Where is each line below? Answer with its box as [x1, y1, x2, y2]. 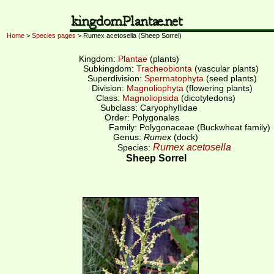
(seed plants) [204, 73, 257, 83]
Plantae [118, 54, 147, 64]
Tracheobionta [136, 64, 192, 73]
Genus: [111, 132, 144, 142]
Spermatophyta [144, 73, 204, 83]
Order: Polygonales [102, 113, 179, 122]
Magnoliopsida [122, 93, 179, 103]
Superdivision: [87, 73, 144, 83]
